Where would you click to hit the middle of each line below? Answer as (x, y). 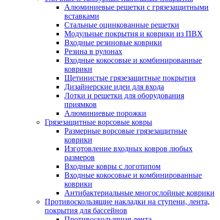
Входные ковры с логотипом (112, 166)
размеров (80, 157)
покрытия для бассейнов (86, 210)
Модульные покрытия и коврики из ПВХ (134, 34)
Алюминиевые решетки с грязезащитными (137, 7)
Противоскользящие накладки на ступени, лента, (127, 202)
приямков (81, 104)
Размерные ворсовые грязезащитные (126, 131)
